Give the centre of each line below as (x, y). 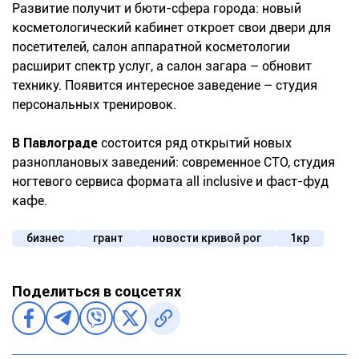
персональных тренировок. (94, 104)
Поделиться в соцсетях (97, 291)
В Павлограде (55, 143)
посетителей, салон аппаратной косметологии (151, 46)
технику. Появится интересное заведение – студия (165, 85)
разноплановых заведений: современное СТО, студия (173, 162)
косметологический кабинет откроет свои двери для (171, 27)
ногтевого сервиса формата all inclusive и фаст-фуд (170, 181)
